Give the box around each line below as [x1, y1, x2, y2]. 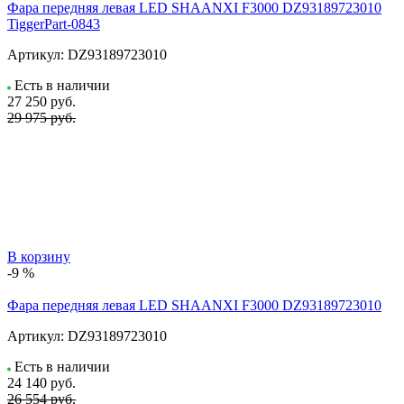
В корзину [7, 248, 70, 264]
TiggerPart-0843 [7, 15, 100, 32]
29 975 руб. [7, 109, 76, 125]
